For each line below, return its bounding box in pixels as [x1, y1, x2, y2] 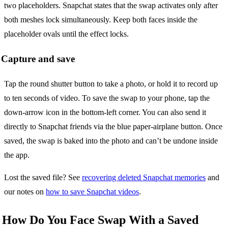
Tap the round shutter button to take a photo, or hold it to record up [4, 79, 218, 88]
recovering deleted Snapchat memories [82, 173, 206, 182]
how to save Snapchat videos [46, 187, 139, 196]
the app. [4, 150, 30, 159]
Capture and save [1, 53, 75, 65]
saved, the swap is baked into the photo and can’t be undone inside [4, 136, 218, 145]
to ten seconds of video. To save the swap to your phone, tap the [4, 93, 210, 102]
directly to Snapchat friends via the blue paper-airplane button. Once [4, 122, 222, 131]
